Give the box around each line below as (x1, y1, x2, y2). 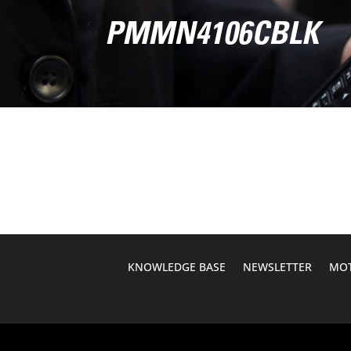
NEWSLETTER (242, 259, 312, 275)
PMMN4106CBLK (105, 21, 320, 52)
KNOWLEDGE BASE (127, 259, 226, 275)
